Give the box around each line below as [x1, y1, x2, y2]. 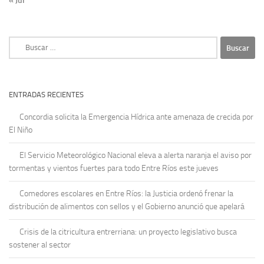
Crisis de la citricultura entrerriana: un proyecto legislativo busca [19, 227, 237, 237]
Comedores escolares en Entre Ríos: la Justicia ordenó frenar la [19, 189, 233, 199]
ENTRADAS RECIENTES [9, 90, 84, 100]
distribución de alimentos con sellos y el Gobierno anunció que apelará [9, 202, 245, 212]
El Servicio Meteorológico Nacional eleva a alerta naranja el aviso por [19, 150, 252, 161]
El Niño [9, 125, 32, 136]
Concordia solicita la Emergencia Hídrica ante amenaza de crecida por [19, 112, 253, 123]
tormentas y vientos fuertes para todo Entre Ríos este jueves [9, 163, 219, 174]
